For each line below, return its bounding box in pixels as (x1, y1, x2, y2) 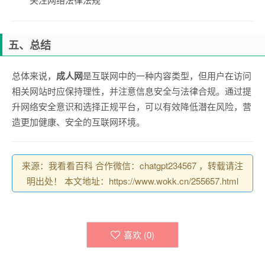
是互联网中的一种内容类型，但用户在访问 (83, 69, 251, 82)
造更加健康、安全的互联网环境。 (12, 115, 145, 128)
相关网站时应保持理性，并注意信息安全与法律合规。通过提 (12, 85, 251, 97)
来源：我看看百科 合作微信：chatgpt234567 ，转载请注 (22, 159, 243, 172)
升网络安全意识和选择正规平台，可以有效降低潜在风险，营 (12, 100, 251, 112)
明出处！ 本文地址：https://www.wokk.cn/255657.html (27, 174, 238, 187)
